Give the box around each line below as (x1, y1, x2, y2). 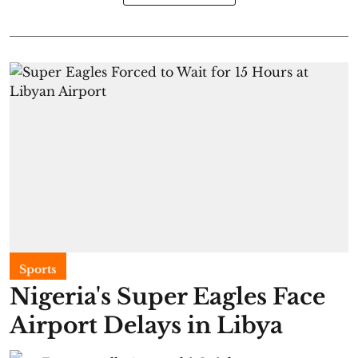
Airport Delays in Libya (10, 312, 283, 340)
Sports (19, 262, 57, 276)
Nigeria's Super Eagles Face (10, 283, 325, 311)
